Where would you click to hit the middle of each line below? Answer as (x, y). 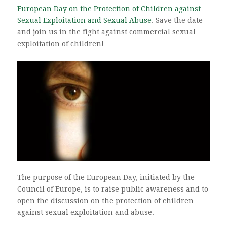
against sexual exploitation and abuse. (85, 213)
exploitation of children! (60, 43)
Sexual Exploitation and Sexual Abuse (84, 20)
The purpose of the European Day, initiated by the (106, 178)
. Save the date (177, 20)
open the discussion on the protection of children (105, 201)
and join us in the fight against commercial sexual (106, 32)
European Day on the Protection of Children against (109, 8)
